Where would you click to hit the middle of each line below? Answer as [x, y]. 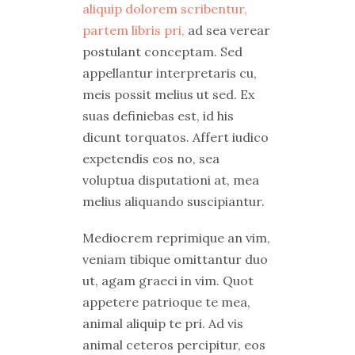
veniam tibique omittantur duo [175, 259]
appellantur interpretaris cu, [170, 73]
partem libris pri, [135, 30]
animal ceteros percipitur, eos [174, 345]
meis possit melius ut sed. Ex [168, 94]
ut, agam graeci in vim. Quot [168, 281]
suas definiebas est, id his [158, 116]
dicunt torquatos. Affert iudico [176, 137]
